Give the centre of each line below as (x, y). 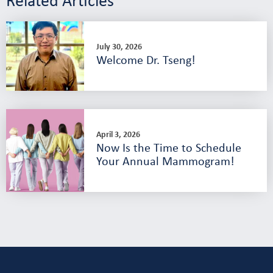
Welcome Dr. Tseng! (146, 60)
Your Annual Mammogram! (166, 161)
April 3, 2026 (119, 134)
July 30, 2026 (119, 46)
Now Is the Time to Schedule (169, 147)
